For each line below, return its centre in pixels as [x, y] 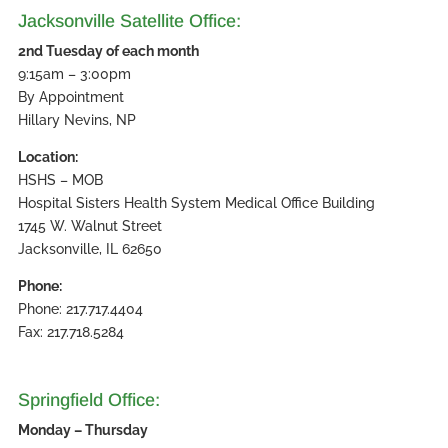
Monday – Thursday [82, 430]
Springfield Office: [88, 400]
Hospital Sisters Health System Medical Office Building [196, 202]
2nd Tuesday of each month [108, 50]
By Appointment [70, 96]
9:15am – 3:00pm [74, 73]
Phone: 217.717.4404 [80, 308]
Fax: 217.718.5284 [70, 331]
